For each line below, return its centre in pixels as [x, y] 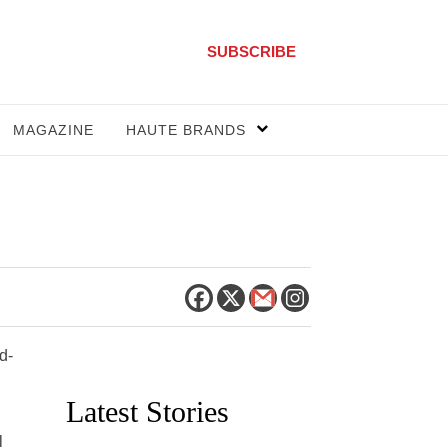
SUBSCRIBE [251, 51]
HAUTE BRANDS [186, 130]
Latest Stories [147, 411]
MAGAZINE [53, 130]
